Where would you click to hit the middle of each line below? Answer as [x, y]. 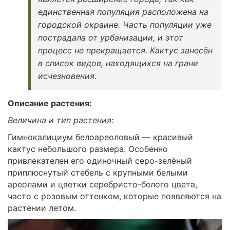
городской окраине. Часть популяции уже [125, 24]
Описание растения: [50, 103]
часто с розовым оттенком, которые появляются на [114, 196]
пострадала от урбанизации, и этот [111, 37]
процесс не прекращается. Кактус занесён [125, 50]
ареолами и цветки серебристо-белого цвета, [102, 184]
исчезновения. [67, 76]
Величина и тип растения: [61, 120]
